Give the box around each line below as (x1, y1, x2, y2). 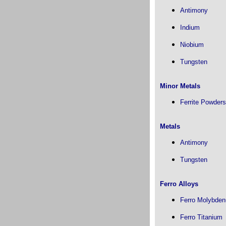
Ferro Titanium (180, 213, 222, 221)
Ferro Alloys (159, 180, 198, 188)
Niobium (180, 41, 204, 48)
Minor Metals (159, 82, 200, 90)
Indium (180, 24, 200, 31)
